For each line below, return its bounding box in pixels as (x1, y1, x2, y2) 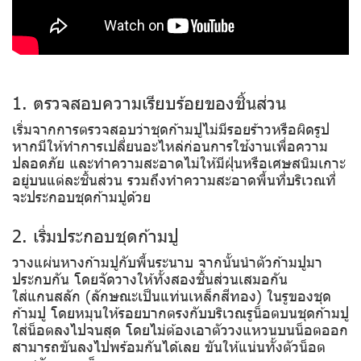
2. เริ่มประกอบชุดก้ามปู (12, 224, 179, 247)
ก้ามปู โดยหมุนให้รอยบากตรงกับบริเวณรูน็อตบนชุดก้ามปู (12, 303, 349, 322)
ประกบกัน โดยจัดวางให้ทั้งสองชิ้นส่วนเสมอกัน (12, 269, 288, 288)
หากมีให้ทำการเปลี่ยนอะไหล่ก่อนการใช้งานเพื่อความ (12, 136, 328, 156)
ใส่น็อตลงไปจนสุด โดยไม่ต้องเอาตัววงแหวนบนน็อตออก (12, 320, 348, 339)
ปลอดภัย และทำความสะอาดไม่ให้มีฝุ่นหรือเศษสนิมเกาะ (12, 153, 346, 172)
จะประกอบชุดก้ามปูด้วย (12, 187, 151, 206)
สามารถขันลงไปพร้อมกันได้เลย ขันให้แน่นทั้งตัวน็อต (12, 337, 326, 356)
